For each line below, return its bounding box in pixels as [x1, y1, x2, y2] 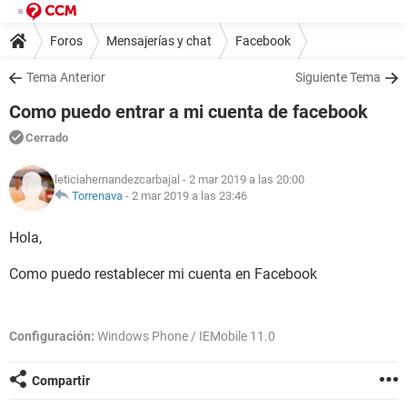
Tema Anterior [26, 70, 105, 84]
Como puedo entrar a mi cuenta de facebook [9, 101, 368, 123]
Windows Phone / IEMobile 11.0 [94, 329, 275, 343]
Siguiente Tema [295, 70, 381, 84]
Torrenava [72, 189, 123, 203]
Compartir [32, 373, 90, 388]
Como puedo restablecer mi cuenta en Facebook [9, 265, 317, 283]
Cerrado [25, 131, 68, 144]
